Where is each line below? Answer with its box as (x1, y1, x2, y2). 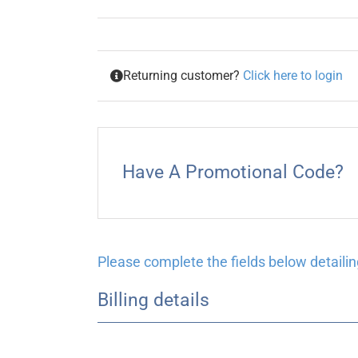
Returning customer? (123, 67, 243, 83)
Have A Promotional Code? (122, 161, 344, 184)
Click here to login (243, 67, 343, 83)
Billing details (97, 288, 209, 311)
